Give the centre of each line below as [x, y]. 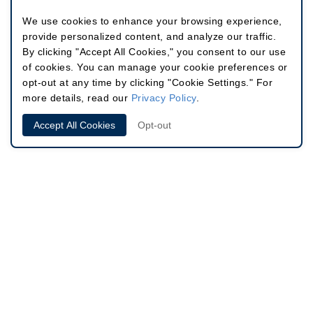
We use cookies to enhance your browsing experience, [152, 21]
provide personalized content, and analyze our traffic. [149, 36]
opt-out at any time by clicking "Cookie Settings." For [147, 82]
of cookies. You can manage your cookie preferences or [155, 67]
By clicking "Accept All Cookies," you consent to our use [154, 52]
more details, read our [77, 98]
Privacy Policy [163, 98]
